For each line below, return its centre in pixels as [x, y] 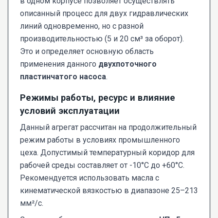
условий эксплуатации [70, 111]
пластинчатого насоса [63, 77]
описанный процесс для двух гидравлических [104, 14]
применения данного [59, 64]
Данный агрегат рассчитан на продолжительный [108, 127]
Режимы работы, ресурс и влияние [98, 98]
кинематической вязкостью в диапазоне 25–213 [109, 191]
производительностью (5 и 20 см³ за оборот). [102, 39]
